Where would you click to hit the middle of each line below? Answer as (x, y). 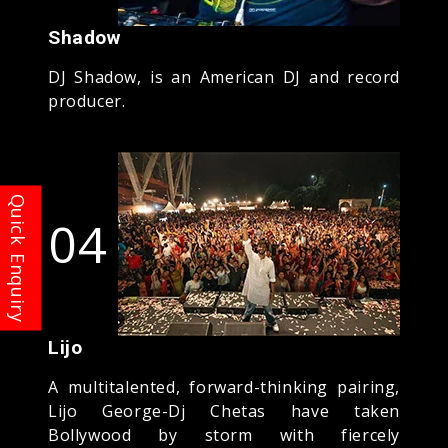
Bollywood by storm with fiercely (224, 434)
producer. (87, 100)
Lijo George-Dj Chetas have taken (224, 410)
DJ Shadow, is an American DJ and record (224, 76)
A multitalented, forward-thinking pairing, (224, 386)
